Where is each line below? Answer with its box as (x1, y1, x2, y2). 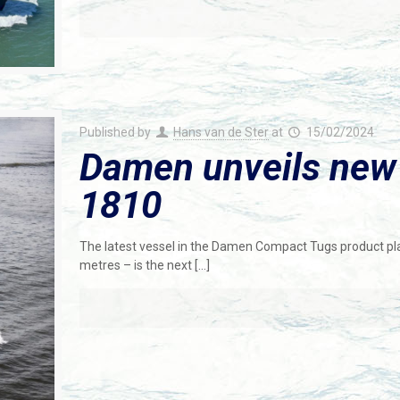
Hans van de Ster (173, 125, 270, 140)
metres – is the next (79, 258, 192, 273)
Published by (79, 125, 154, 140)
